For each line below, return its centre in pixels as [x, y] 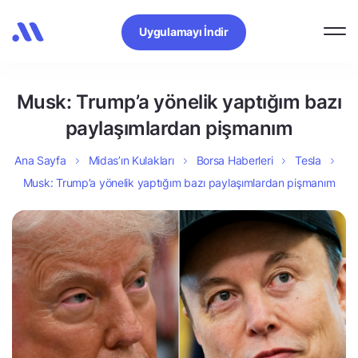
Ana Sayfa [40, 160]
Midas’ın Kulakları [131, 160]
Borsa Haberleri [235, 160]
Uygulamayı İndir [184, 31]
